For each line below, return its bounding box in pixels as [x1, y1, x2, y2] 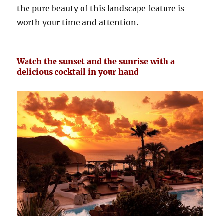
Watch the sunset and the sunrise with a [17, 56, 175, 66]
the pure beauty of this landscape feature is [17, 3, 185, 13]
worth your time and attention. [17, 17, 138, 27]
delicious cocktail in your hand [17, 66, 139, 77]
